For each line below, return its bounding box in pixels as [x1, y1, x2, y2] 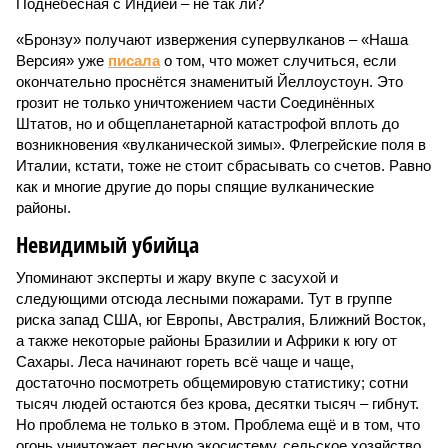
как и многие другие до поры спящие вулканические [16, 178, 374, 195]
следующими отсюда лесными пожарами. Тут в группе [16, 290, 392, 307]
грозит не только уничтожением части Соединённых [16, 94, 375, 111]
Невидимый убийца [16, 229, 199, 259]
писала [108, 52, 160, 69]
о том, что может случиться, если [160, 52, 396, 69]
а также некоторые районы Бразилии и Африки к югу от [16, 332, 397, 349]
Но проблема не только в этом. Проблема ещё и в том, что [16, 416, 420, 433]
